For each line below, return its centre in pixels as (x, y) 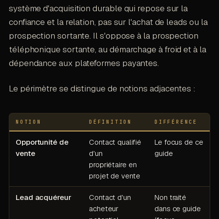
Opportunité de (42, 142)
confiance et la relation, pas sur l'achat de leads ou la (108, 22)
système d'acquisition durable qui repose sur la (98, 8)
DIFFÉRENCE (176, 122)
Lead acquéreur (43, 197)
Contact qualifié (115, 142)
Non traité (170, 197)
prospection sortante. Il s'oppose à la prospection (103, 35)
